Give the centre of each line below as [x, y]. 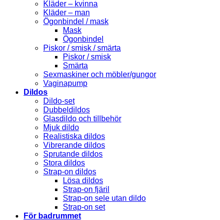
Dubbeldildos [67, 110]
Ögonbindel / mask [76, 21]
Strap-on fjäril [86, 189]
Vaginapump [65, 83]
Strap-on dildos [70, 171]
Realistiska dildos [74, 136]
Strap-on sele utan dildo [104, 198]
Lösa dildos [83, 180]
